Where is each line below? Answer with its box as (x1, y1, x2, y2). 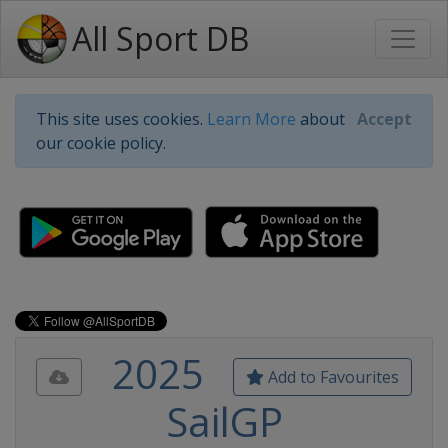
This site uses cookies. (36, 108, 207, 130)
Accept (357, 108, 412, 130)
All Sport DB (72, 17, 249, 60)
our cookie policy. (36, 132, 166, 154)
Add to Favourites (264, 366, 399, 388)
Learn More (207, 108, 296, 130)
